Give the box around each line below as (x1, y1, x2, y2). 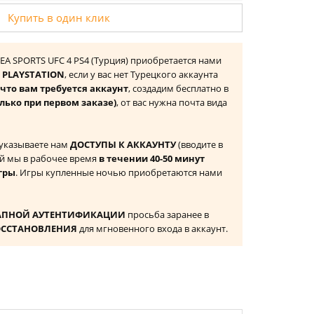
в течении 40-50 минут (99, 152, 205, 165)
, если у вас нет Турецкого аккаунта (64, 68, 218, 81)
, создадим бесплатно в (128, 82, 228, 95)
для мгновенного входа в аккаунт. (77, 222, 228, 235)
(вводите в (176, 138, 223, 151)
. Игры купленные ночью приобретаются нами (15, 166, 222, 179)
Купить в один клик (7, 11, 110, 25)
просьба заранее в (125, 208, 209, 221)
